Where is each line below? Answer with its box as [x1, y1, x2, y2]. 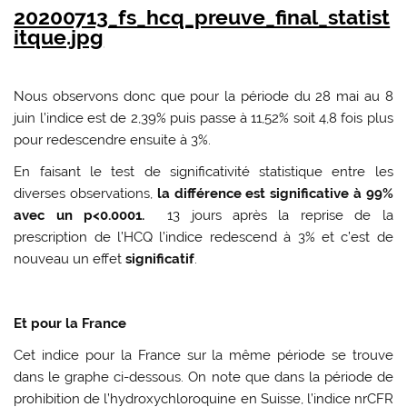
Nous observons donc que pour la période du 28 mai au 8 [14, 87, 393, 104]
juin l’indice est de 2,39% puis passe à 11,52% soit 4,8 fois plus [14, 109, 393, 126]
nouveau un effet [14, 251, 126, 268]
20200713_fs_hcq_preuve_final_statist [14, 5, 391, 29]
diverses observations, [14, 185, 153, 203]
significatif [125, 251, 195, 268]
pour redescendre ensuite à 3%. [14, 131, 212, 148]
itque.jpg [14, 25, 104, 49]
